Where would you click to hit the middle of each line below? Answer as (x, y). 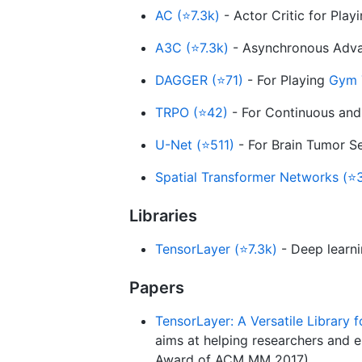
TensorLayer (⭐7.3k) (216, 248)
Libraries (163, 215)
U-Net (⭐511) (195, 144)
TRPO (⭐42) (192, 112)
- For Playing (286, 80)
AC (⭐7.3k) (187, 15)
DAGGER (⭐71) (199, 80)
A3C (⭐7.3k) (192, 47)
